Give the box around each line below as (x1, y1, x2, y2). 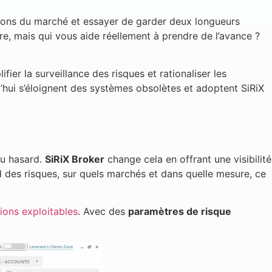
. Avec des (78, 205, 128, 218)
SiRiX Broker (45, 152, 104, 165)
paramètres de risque (128, 205, 231, 218)
